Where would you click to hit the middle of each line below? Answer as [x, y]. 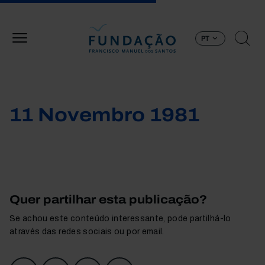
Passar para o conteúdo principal [197, 7]
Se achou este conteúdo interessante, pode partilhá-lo [120, 219]
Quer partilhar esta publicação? [108, 199]
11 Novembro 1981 [104, 115]
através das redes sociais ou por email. [87, 232]
